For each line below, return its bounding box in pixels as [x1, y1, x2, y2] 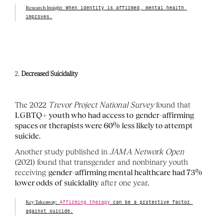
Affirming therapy [60, 199, 110, 205]
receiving [15, 168, 48, 177]
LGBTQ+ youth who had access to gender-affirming [15, 110, 194, 120]
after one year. [99, 178, 149, 187]
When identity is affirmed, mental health [63, 5, 184, 11]
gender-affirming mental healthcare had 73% [48, 168, 202, 177]
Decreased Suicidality [21, 70, 78, 77]
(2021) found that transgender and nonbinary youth [15, 157, 188, 167]
